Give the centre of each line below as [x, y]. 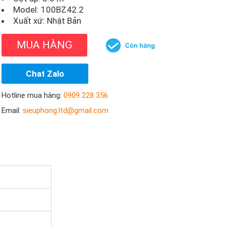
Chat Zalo [45, 74]
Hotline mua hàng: [33, 95]
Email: [12, 110]
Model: [27, 10]
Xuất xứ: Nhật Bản [47, 21]
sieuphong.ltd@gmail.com [66, 110]
